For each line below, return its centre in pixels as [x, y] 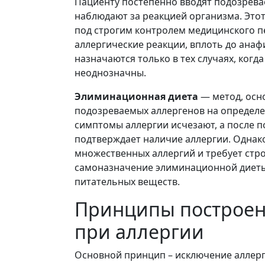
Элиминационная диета [136, 96]
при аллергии [139, 232]
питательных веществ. [127, 182]
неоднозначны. [110, 73]
